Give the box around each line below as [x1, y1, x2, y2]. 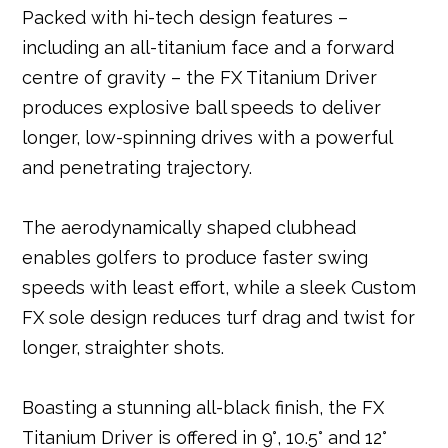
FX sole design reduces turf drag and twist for [22, 307, 416, 329]
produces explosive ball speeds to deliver [22, 97, 382, 119]
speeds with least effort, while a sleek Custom [22, 277, 417, 299]
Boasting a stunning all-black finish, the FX [22, 397, 385, 419]
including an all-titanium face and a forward [22, 37, 395, 59]
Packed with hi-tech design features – [22, 7, 349, 29]
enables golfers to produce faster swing [22, 247, 369, 269]
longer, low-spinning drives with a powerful [22, 127, 393, 149]
